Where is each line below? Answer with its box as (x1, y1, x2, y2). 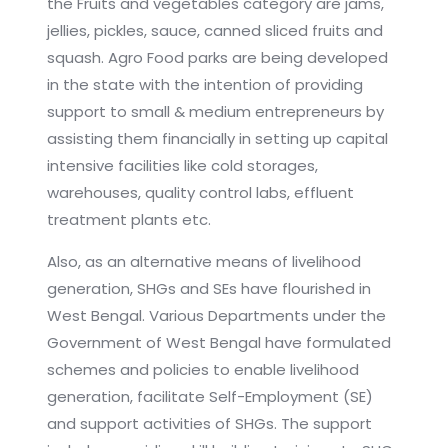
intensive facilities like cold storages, (46, 155, 318, 177)
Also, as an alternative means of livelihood (46, 251, 361, 273)
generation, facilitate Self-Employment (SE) (46, 386, 373, 408)
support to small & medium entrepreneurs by (46, 101, 384, 123)
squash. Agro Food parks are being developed (46, 47, 388, 69)
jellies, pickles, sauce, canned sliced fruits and (46, 20, 383, 42)
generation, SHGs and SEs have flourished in (46, 278, 371, 300)
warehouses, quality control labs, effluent (46, 182, 354, 204)
